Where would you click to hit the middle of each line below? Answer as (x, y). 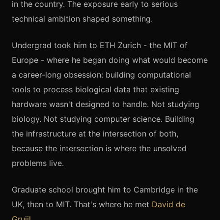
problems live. (38, 163)
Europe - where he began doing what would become (110, 60)
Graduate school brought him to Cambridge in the (105, 190)
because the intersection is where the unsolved (99, 148)
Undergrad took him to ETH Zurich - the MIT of (100, 45)
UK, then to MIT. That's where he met (82, 204)
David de (168, 204)
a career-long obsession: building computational (101, 75)
